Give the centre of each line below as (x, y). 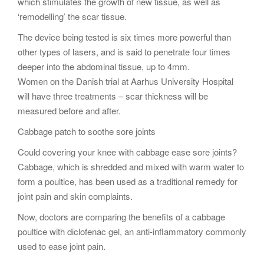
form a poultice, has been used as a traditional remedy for (128, 181)
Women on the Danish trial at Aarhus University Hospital (126, 81)
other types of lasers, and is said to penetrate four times (124, 52)
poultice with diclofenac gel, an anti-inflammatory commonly (132, 231)
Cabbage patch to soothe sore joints (87, 131)
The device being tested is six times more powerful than (124, 37)
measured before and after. (69, 110)
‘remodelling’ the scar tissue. (72, 16)
